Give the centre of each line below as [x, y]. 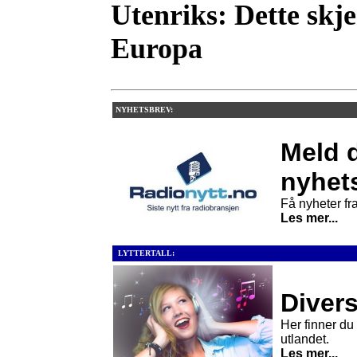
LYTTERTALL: [144, 253]
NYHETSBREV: [143, 110]
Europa [157, 48]
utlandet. [305, 339]
